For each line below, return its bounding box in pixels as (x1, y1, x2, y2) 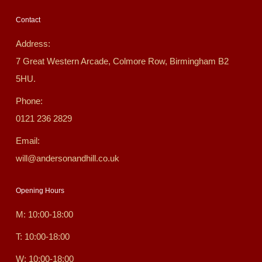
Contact (15, 16, 40, 25)
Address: (15, 39, 53, 49)
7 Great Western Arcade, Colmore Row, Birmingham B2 (15, 56, 229, 67)
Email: (15, 136, 42, 146)
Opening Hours (15, 187, 64, 195)
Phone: (15, 96, 45, 106)
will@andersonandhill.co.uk (15, 153, 119, 164)
